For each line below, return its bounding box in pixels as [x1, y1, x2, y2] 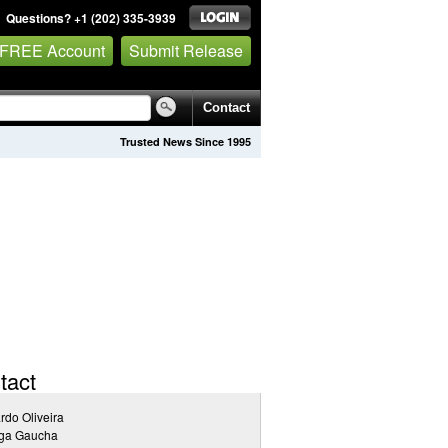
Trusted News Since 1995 [120, 134, 251, 149]
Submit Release [129, 38, 243, 62]
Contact [203, 100, 250, 115]
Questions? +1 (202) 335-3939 [6, 9, 176, 27]
